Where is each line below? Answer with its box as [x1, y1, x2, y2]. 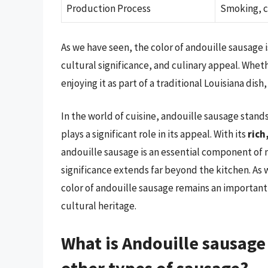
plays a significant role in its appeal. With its [61, 127, 248, 141]
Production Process [66, 2, 151, 16]
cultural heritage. [61, 199, 136, 213]
